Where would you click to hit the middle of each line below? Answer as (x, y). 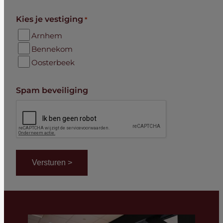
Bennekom (52, 49)
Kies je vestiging (50, 19)
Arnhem (47, 36)
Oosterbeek (53, 63)
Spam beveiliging (52, 91)
